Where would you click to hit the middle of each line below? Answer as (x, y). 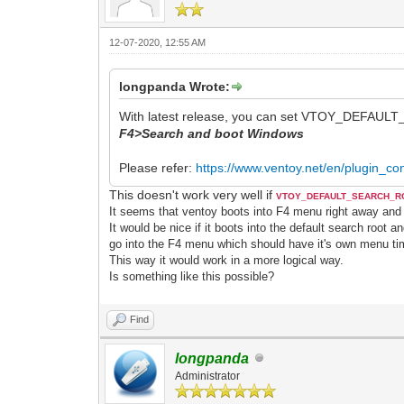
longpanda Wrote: (175, 86)
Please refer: (158, 167)
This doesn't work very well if (193, 194)
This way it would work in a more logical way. (227, 260)
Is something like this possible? (192, 276)
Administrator (208, 376)
